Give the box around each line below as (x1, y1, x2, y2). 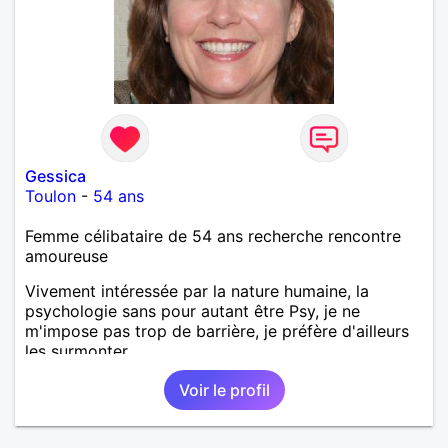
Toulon (25, 185, 76, 206)
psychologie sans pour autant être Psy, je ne (25, 300, 360, 321)
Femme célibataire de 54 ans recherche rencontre (25, 225, 401, 246)
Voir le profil (178, 379, 270, 400)
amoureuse (25, 245, 108, 266)
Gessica (25, 165, 86, 186)
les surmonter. (25, 340, 131, 361)
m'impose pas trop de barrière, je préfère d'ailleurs (25, 320, 409, 341)
